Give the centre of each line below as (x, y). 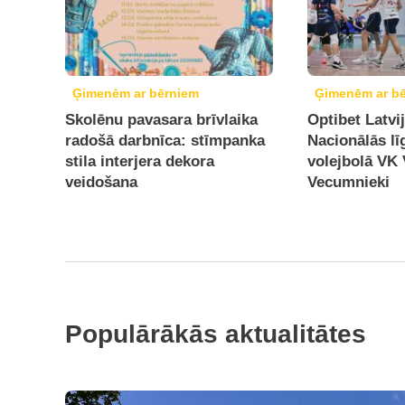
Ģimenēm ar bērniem (136, 93)
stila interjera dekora (140, 161)
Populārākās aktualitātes (216, 334)
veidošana (101, 182)
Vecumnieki (349, 182)
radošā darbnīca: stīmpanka (165, 141)
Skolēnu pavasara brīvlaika (161, 120)
